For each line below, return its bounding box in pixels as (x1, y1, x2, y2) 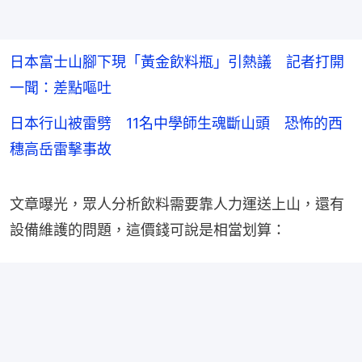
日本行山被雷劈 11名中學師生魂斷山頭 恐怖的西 (10, 115, 343, 133)
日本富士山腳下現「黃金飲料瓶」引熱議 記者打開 (10, 53, 344, 71)
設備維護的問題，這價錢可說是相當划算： (10, 221, 286, 239)
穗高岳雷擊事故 (10, 141, 112, 158)
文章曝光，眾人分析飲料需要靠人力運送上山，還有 (10, 196, 344, 213)
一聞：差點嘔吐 (10, 79, 112, 97)
